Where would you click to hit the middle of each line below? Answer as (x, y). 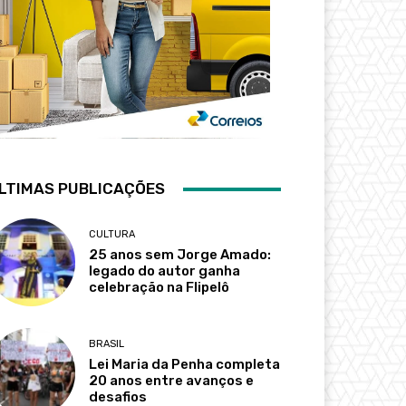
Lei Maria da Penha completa (185, 365)
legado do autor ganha (165, 271)
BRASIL (107, 344)
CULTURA (112, 235)
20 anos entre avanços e (172, 381)
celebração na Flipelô (159, 288)
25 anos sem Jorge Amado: (180, 255)
